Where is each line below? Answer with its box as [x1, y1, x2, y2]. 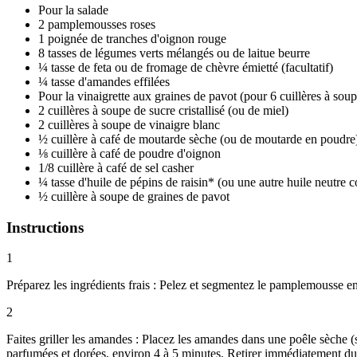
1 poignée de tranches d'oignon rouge [38, 31, 226, 45]
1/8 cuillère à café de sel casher [38, 160, 194, 175]
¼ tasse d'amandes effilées [38, 74, 170, 88]
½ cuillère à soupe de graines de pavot [38, 189, 229, 203]
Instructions [6, 218, 84, 236]
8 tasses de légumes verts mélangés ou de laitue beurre [38, 45, 310, 60]
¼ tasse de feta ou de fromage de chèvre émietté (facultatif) [38, 60, 333, 74]
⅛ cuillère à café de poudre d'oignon [38, 146, 221, 160]
